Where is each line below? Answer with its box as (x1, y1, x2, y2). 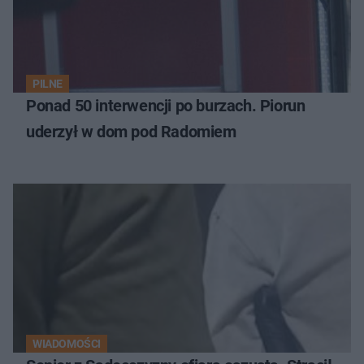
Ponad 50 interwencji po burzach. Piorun (26, 96, 305, 116)
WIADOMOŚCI (32, 337, 101, 351)
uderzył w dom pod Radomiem (26, 122, 236, 142)
